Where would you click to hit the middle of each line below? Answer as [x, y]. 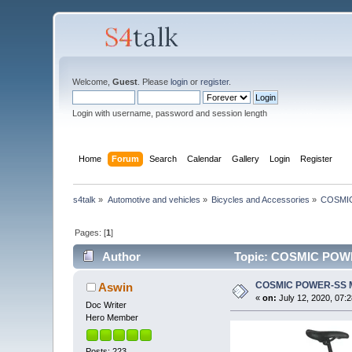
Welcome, [93, 82]
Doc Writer [106, 305]
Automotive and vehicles [154, 199]
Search [163, 158]
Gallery [245, 158]
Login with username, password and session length [170, 113]
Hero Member [112, 318]
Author [121, 257]
